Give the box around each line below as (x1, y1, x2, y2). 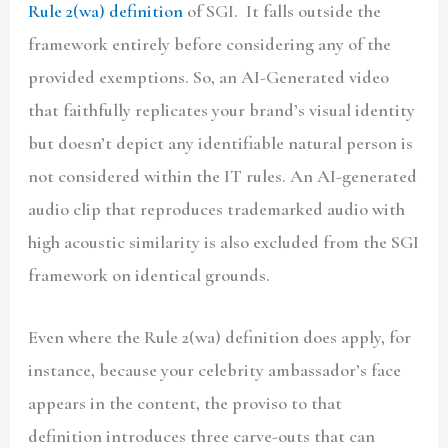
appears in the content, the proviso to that (28, 392, 343, 415)
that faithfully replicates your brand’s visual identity (28, 99, 416, 122)
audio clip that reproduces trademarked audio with (28, 198, 406, 221)
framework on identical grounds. (28, 264, 271, 287)
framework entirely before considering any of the (28, 33, 392, 56)
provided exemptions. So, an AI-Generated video (28, 66, 390, 89)
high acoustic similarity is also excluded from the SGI (28, 231, 420, 254)
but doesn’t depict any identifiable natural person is (28, 132, 414, 155)
